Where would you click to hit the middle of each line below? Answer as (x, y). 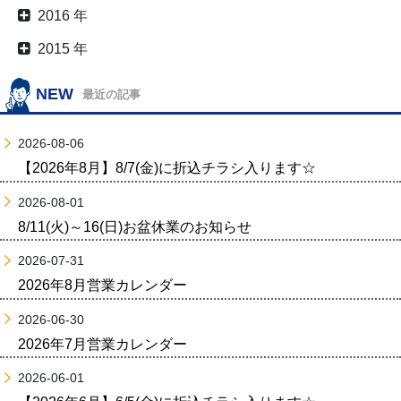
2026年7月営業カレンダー (102, 344)
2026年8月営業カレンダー (102, 286)
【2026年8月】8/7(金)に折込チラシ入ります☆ (167, 168)
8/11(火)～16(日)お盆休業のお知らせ (135, 226)
